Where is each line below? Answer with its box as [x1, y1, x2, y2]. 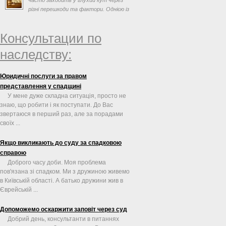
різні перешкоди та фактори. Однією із [28, 6, 129, 12]
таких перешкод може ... [28, 15, 93, 21]
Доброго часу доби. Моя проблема [8, 158, 106, 166]
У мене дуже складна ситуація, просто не [8, 92, 126, 99]
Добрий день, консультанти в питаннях [8, 215, 119, 222]
